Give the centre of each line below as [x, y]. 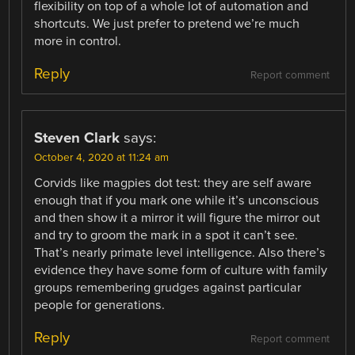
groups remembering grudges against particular [168, 287]
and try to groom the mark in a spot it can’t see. [166, 235]
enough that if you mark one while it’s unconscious [177, 200]
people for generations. [100, 305]
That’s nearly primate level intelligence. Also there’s [180, 252]
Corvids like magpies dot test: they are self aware [173, 183]
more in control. [78, 41]
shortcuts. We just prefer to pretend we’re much [167, 23]
